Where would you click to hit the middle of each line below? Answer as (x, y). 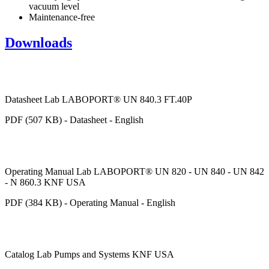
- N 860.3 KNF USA (45, 182)
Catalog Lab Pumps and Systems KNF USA (89, 254)
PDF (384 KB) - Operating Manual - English (90, 202)
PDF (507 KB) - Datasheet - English (74, 119)
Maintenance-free (62, 17)
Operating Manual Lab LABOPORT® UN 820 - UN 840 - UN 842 (134, 171)
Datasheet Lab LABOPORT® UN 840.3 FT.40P (98, 99)
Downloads (38, 42)
